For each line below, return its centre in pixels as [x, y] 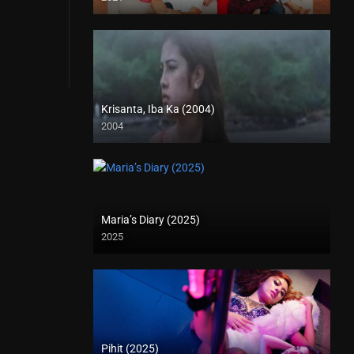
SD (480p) [118, 134]
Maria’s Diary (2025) [151, 220]
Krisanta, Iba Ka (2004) [158, 109]
